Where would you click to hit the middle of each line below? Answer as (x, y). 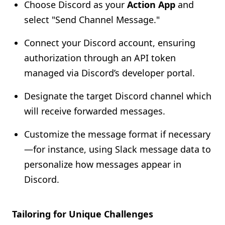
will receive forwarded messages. (95, 111)
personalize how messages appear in (103, 164)
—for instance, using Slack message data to (118, 149)
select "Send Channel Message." (92, 20)
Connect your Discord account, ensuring (110, 43)
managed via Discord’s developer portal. (109, 73)
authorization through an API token (100, 58)
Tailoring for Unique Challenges (83, 214)
